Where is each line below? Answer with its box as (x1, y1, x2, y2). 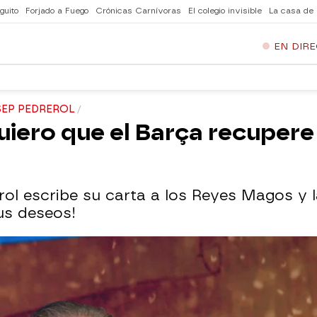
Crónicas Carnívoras (96, 6, 181, 16)
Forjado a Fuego (25, 6, 88, 16)
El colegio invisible (188, 6, 262, 16)
